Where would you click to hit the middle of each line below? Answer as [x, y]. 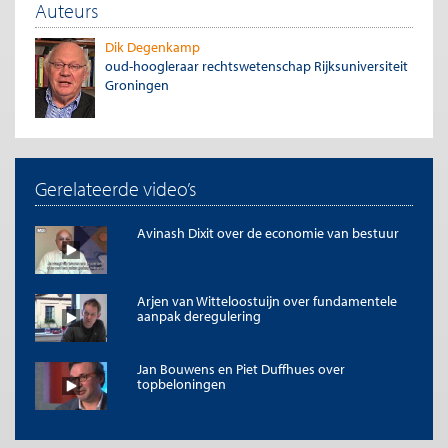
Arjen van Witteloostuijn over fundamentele [267, 300]
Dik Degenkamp [152, 46]
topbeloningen [181, 383]
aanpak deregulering [199, 315]
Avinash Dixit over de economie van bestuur [268, 232]
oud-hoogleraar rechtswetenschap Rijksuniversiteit [256, 65]
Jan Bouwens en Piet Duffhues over [241, 368]
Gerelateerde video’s [115, 188]
